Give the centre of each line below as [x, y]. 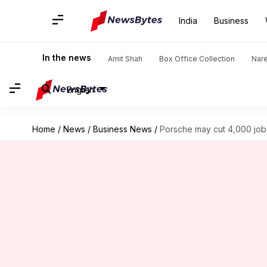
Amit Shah [125, 59]
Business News [122, 129]
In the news [67, 58]
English [80, 89]
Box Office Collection [197, 59]
